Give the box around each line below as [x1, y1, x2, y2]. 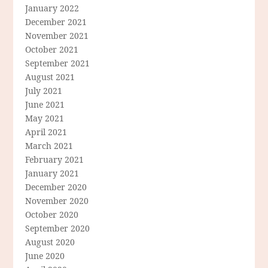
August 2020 [25, 236, 75, 248]
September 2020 [25, 223, 90, 234]
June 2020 [25, 250, 65, 262]
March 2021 [25, 140, 74, 152]
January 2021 [25, 167, 80, 179]
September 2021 [25, 57, 90, 69]
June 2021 [25, 99, 65, 111]
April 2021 [25, 126, 68, 138]
